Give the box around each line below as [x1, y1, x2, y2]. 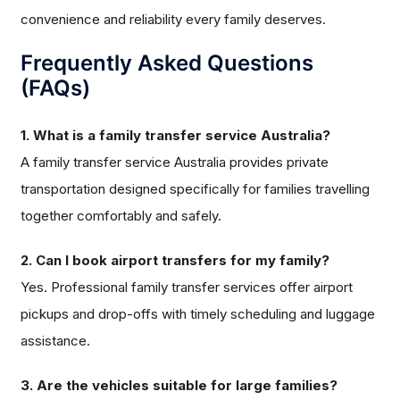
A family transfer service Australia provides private [21, 154, 329, 171]
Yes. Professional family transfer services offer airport [21, 279, 354, 296]
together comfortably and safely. [21, 207, 222, 225]
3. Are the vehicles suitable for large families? [21, 377, 338, 395]
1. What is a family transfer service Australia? [21, 127, 331, 145]
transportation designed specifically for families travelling [21, 180, 371, 198]
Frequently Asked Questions [21, 50, 314, 77]
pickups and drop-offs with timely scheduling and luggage [21, 305, 376, 323]
